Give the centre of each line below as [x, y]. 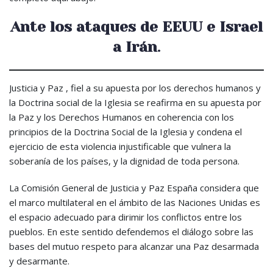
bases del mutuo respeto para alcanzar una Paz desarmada [134, 246]
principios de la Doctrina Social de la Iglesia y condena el [126, 132]
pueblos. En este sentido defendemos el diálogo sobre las [131, 232]
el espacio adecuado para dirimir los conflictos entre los [126, 217]
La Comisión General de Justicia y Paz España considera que [134, 188]
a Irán [135, 47]
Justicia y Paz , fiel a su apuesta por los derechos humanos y [135, 88]
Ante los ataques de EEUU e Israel [136, 27]
